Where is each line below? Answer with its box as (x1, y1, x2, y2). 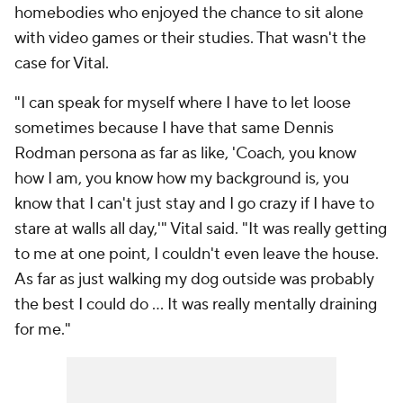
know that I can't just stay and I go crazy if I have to (14, 193, 374, 214)
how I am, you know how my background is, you (14, 168, 349, 189)
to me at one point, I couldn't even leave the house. (14, 244, 379, 264)
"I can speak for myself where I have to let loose (14, 93, 351, 113)
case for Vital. (14, 53, 109, 74)
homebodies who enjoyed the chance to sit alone (14, 3, 363, 23)
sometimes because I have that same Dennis (14, 118, 334, 139)
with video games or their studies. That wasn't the (14, 28, 366, 49)
